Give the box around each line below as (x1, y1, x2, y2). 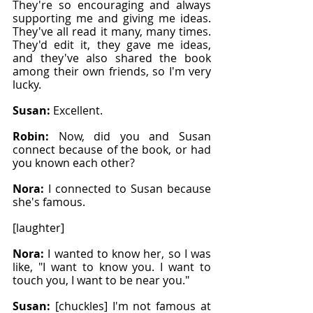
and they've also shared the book (13, 50, 211, 66)
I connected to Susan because (48, 181, 211, 196)
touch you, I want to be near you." (13, 272, 189, 288)
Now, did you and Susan (58, 129, 212, 144)
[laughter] (13, 220, 64, 235)
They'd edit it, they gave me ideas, (13, 37, 211, 52)
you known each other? (13, 155, 135, 170)
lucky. (13, 77, 41, 92)
